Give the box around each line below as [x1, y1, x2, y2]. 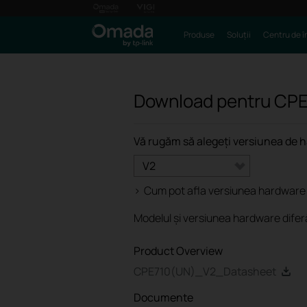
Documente [134, 290, 193, 305]
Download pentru [134, 88, 274, 113]
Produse [183, 29, 214, 40]
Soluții [226, 29, 251, 40]
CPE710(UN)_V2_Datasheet [134, 264, 276, 279]
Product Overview [134, 243, 223, 258]
